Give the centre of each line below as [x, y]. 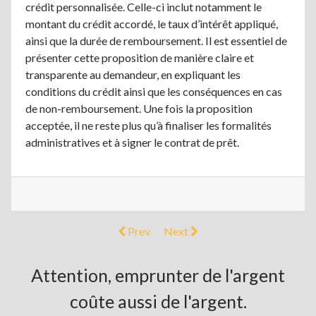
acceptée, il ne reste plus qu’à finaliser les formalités [148, 125]
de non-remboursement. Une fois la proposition [139, 108]
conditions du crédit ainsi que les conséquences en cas [154, 91]
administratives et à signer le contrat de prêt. [132, 142]
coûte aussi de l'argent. [158, 301]
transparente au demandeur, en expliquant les [133, 74]
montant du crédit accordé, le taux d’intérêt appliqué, [152, 23]
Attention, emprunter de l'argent [158, 275]
